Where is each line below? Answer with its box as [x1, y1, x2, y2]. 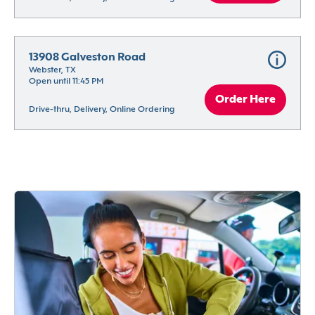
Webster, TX [29, 66, 76, 75]
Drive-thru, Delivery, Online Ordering [29, 105, 174, 115]
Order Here [215, 94, 276, 106]
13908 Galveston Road [29, 52, 146, 64]
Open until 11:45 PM [29, 77, 103, 86]
